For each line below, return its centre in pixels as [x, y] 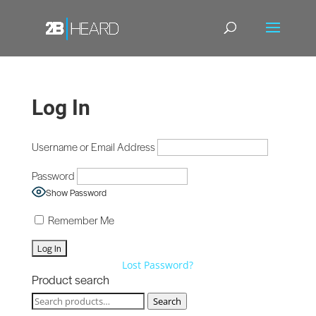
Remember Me [80, 220]
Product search [70, 279]
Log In [61, 107]
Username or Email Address [93, 146]
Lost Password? [158, 265]
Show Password [76, 192]
